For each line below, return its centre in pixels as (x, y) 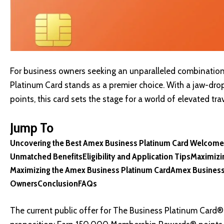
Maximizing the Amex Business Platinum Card (90, 170)
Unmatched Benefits (46, 157)
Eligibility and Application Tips (136, 157)
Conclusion (58, 184)
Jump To (32, 128)
